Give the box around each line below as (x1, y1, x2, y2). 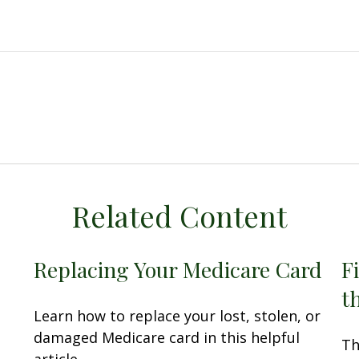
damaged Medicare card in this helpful (34, 328, 301, 348)
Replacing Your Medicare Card (34, 255, 323, 284)
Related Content (72, 196, 287, 236)
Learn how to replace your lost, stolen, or (34, 306, 321, 326)
